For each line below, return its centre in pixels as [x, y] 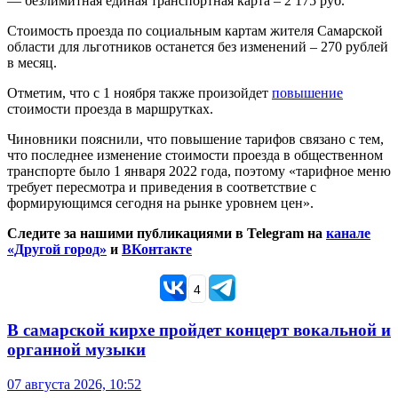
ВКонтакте [157, 250]
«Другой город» [57, 250]
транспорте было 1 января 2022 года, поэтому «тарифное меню [199, 171]
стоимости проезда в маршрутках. [110, 109]
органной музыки [76, 350]
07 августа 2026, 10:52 [74, 384]
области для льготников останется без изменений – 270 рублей [198, 47]
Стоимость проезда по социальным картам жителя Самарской [195, 31]
